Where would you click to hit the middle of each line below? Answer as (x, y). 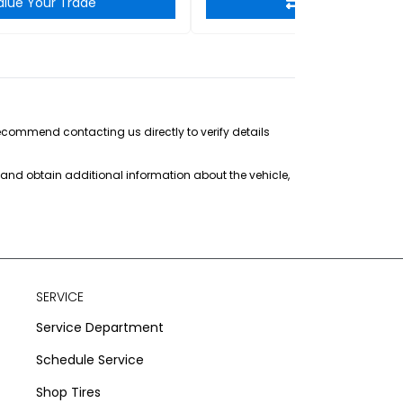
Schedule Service (90, 360)
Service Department (99, 327)
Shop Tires (68, 392)
